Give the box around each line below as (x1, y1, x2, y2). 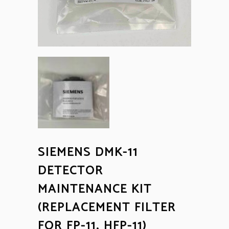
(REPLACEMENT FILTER (38, 197, 176, 218)
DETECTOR (38, 161, 103, 181)
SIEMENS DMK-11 (38, 142, 138, 163)
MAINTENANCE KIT (38, 179, 152, 199)
